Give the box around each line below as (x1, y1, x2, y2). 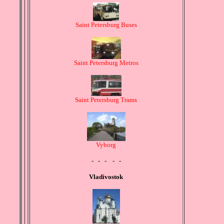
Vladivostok (89, 173, 123, 181)
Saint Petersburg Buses (75, 21, 137, 29)
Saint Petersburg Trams (75, 96, 137, 104)
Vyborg (96, 141, 116, 149)
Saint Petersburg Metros (73, 59, 138, 67)
